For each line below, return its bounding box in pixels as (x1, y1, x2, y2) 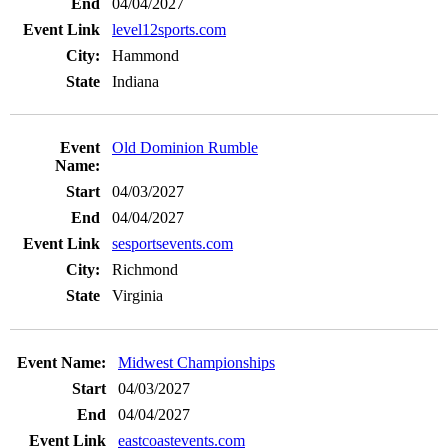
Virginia (112, 287, 163, 305)
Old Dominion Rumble (112, 139, 258, 157)
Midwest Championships (118, 353, 275, 371)
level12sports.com (112, 21, 226, 38)
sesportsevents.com (112, 235, 233, 253)
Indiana (112, 73, 159, 90)
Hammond (112, 47, 179, 64)
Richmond (112, 261, 178, 279)
